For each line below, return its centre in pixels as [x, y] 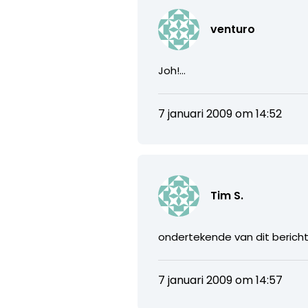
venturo [233, 29]
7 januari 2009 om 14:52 [220, 113]
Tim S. [227, 195]
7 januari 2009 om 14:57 [221, 280]
